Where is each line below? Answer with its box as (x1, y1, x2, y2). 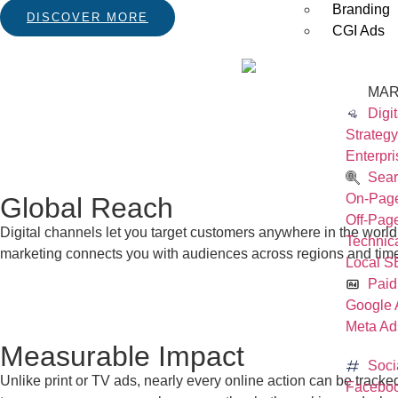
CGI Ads (332, 23, 386, 38)
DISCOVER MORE (27, 11, 148, 25)
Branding (332, 2, 391, 17)
